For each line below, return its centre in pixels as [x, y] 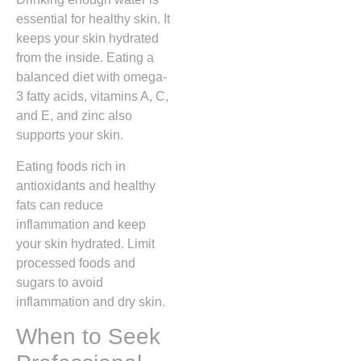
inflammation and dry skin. [91, 301]
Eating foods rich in [71, 166]
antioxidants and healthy [86, 185]
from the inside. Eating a [85, 58]
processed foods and [76, 263]
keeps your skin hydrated [87, 39]
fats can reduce [60, 205]
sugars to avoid [60, 282]
